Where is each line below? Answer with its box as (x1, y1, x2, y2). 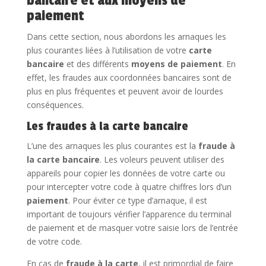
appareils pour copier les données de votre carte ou (26, 167, 225, 179)
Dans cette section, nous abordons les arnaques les (26, 30, 226, 42)
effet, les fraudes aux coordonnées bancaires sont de (26, 71, 232, 83)
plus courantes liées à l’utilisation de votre (26, 44, 189, 56)
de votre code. (26, 235, 82, 247)
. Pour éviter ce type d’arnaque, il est (68, 194, 207, 206)
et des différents (64, 58, 131, 69)
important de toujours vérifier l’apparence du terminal (26, 208, 232, 220)
